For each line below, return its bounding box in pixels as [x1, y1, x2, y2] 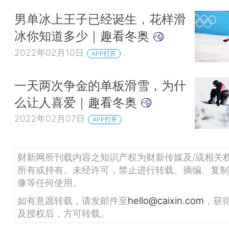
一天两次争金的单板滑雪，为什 [14, 77, 186, 93]
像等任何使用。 [17, 177, 82, 189]
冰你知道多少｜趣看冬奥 [14, 28, 153, 44]
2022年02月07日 [14, 113, 85, 124]
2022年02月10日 [14, 47, 84, 58]
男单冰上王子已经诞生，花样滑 [14, 11, 186, 27]
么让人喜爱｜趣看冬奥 [14, 94, 141, 110]
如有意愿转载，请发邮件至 [17, 195, 128, 207]
